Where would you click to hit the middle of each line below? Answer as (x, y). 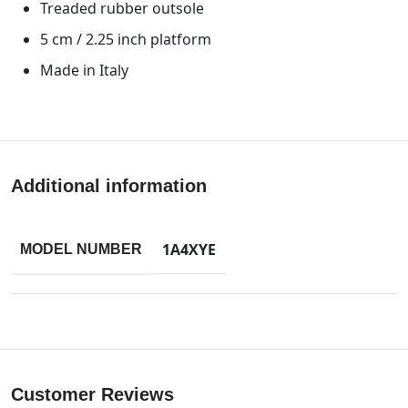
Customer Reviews (92, 394)
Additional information (109, 185)
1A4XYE (189, 250)
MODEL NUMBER (81, 249)
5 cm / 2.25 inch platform (126, 39)
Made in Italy (84, 70)
